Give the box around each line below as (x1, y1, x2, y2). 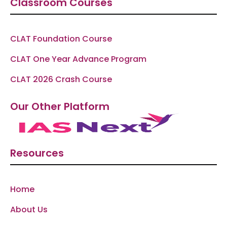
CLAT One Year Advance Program (10, 53, 146, 65)
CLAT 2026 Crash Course (10, 73, 112, 86)
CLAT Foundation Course (10, 33, 112, 45)
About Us (10, 204, 48, 216)
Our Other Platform (10, 99, 109, 114)
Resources (10, 146, 64, 161)
